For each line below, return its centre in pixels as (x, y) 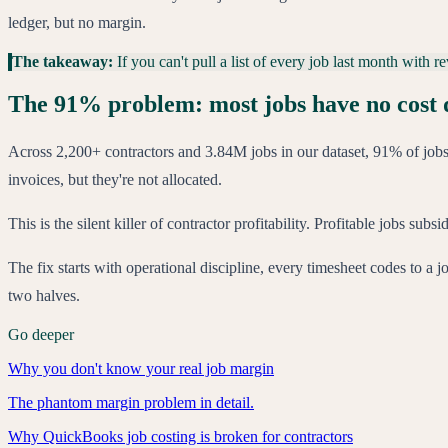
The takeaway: (64, 62)
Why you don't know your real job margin (141, 369)
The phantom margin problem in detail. (131, 403)
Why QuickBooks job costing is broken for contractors (180, 437)
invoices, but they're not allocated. (115, 180)
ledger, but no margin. (77, 23)
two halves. (44, 296)
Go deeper (41, 335)
